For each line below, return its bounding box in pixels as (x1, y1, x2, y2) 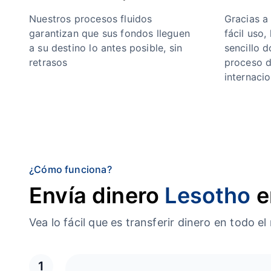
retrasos (29, 56, 68, 68)
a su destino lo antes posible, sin (29, 42, 183, 54)
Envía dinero (29, 182, 165, 209)
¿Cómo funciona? (29, 163, 112, 175)
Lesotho (165, 182, 251, 209)
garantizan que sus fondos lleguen (29, 27, 190, 39)
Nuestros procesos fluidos (29, 13, 152, 25)
